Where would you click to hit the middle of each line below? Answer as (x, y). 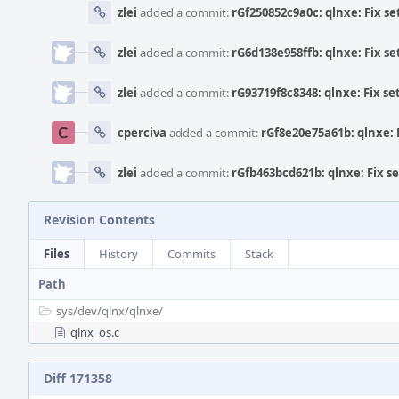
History (118, 254)
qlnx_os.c (95, 332)
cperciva (142, 133)
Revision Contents (99, 220)
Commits (191, 254)
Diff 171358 (78, 378)
